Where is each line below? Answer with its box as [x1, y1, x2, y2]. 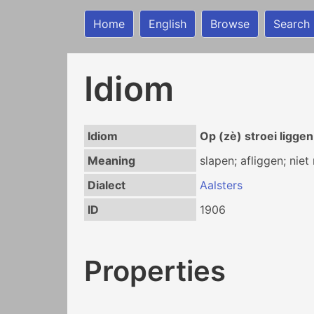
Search [273, 17, 310, 31]
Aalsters [199, 178, 243, 192]
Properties [84, 253, 226, 288]
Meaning [87, 153, 135, 168]
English [149, 17, 186, 31]
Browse [210, 17, 250, 31]
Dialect [87, 178, 125, 192]
